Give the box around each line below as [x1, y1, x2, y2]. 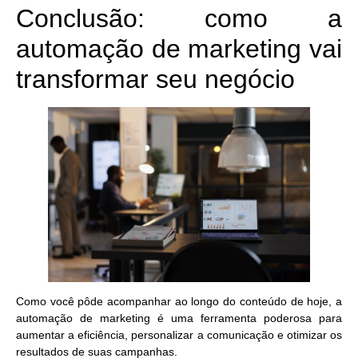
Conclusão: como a [16, 4, 342, 34]
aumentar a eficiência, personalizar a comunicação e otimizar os [16, 328, 342, 341]
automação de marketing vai [16, 34, 342, 64]
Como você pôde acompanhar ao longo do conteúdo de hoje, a [16, 294, 342, 308]
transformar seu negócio [16, 65, 295, 94]
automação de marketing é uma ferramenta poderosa [16, 311, 319, 324]
